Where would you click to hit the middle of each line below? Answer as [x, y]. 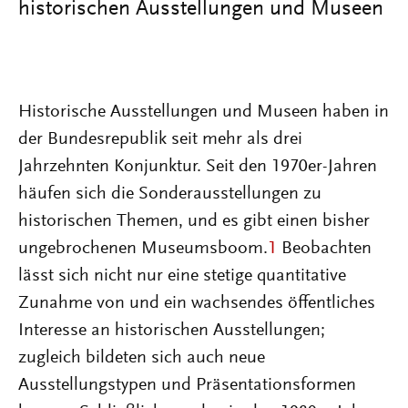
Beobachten [324, 249]
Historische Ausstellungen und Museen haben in [204, 112]
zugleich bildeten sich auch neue [142, 358]
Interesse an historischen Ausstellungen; [172, 331]
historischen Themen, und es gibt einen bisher [194, 221]
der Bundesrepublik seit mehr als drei [160, 139]
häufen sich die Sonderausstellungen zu [170, 194]
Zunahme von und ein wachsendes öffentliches [197, 303]
